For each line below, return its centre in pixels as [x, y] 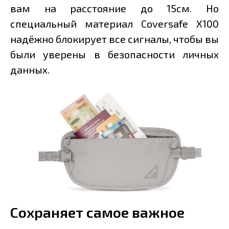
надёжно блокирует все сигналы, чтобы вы [114, 39]
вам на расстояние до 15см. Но [114, 8]
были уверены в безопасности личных [114, 54]
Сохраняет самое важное [97, 212]
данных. [31, 70]
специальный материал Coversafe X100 [114, 24]
